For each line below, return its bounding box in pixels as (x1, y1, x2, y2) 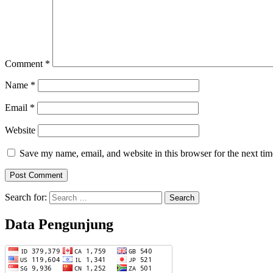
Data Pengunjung (5, 216, 113, 233)
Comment (5, 58, 45, 69)
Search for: (5, 192, 47, 203)
